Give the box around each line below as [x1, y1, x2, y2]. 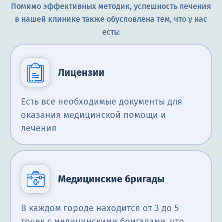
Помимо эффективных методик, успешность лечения [11, 1, 211, 11]
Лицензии [58, 66, 105, 79]
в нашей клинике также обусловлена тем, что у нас [15, 14, 207, 24]
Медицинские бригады [58, 173, 165, 185]
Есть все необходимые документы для [21, 96, 182, 108]
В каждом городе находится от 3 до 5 [21, 203, 179, 214]
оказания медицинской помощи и [21, 110, 166, 121]
